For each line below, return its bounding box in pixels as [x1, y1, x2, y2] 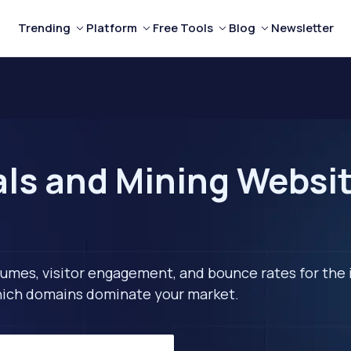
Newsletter [270, 20, 334, 36]
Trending [17, 20, 71, 36]
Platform [85, 20, 137, 36]
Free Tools [152, 20, 213, 36]
